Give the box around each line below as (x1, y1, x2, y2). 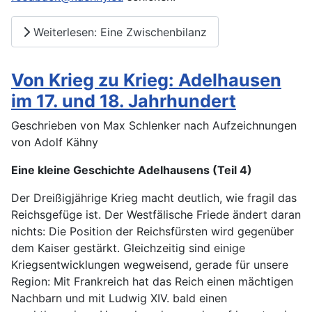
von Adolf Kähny (11, 135, 98, 150)
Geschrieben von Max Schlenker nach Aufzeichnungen (11, 118, 297, 133)
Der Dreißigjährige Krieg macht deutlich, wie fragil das (11, 191, 297, 205)
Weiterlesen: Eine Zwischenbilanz (30, 24, 207, 39)
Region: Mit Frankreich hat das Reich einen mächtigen (11, 274, 293, 289)
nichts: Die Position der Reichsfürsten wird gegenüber (11, 224, 294, 239)
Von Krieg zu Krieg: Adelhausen (11, 70, 281, 91)
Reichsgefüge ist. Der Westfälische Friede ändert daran (11, 208, 301, 222)
